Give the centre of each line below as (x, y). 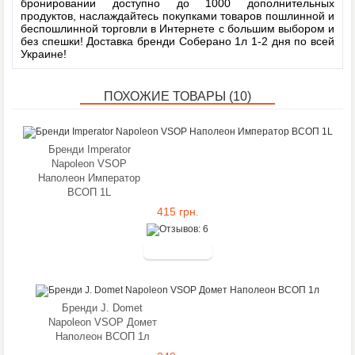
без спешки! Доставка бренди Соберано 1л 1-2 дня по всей (177, 41)
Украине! (44, 54)
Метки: (177, 28)
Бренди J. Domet (102, 308)
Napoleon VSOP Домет (102, 322)
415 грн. (177, 212)
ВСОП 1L (89, 192)
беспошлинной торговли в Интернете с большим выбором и (177, 29)
